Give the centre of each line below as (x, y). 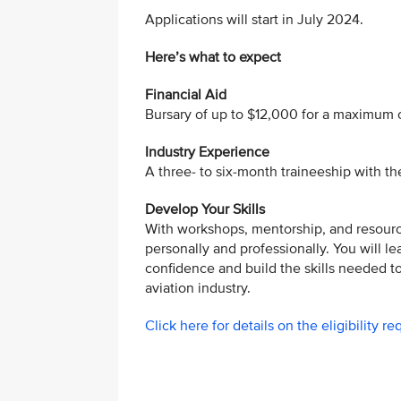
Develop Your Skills (205, 209)
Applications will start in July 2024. (254, 19)
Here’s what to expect (213, 57)
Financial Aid (186, 94)
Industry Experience (207, 152)
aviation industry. (198, 288)
